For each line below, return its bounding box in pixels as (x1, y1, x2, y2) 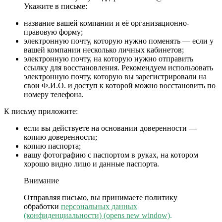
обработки (24, 202, 61, 211)
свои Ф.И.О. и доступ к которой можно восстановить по (24, 81, 216, 90)
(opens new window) (104, 211, 170, 220)
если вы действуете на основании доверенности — (24, 124, 197, 133)
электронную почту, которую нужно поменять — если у (24, 37, 214, 46)
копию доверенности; (24, 133, 97, 142)
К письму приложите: (4, 107, 78, 116)
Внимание (24, 176, 59, 185)
